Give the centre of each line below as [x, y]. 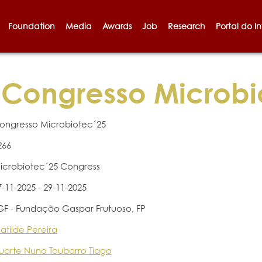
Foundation [31, 26]
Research [186, 26]
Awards [117, 26]
